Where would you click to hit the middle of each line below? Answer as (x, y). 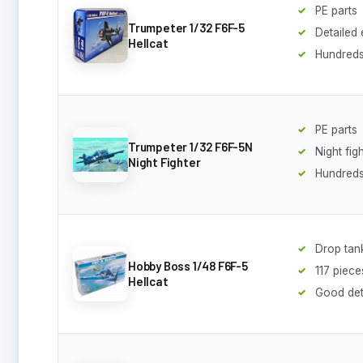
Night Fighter (164, 162)
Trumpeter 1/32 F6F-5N (190, 146)
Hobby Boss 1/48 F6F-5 (188, 265)
